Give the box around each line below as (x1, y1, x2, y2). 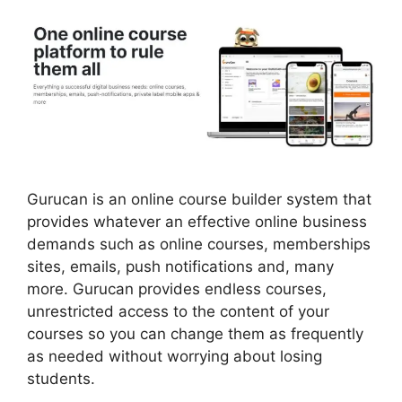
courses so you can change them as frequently (27, 325, 363, 344)
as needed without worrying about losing (27, 347, 322, 366)
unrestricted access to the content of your (27, 302, 329, 321)
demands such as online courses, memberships (27, 235, 371, 254)
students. (27, 370, 95, 389)
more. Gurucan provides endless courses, (27, 280, 327, 299)
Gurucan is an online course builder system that (27, 190, 371, 209)
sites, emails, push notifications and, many (27, 258, 334, 276)
